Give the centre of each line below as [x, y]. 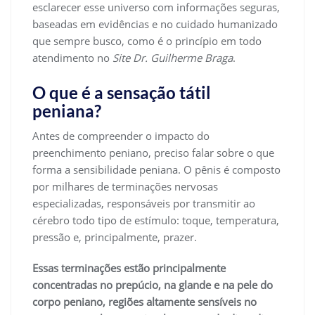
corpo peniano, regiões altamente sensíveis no [144, 301]
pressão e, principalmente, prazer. [115, 237]
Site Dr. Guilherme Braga [173, 57]
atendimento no [72, 57]
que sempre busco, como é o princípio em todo [147, 40]
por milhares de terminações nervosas [125, 186]
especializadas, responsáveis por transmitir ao [144, 203]
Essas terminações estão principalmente [129, 268]
